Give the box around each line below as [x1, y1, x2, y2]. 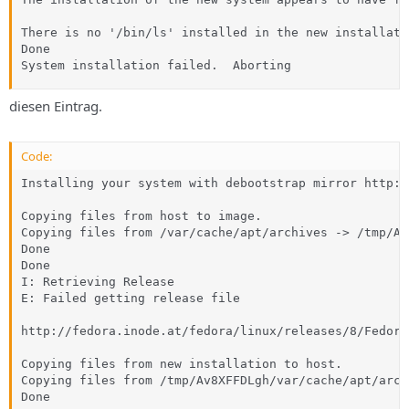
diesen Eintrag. [9, 96, 102, 115]
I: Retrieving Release [21, 275, 174, 288]
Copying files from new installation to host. [21, 357, 342, 371]
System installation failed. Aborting [21, 58, 291, 72]
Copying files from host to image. [21, 209, 262, 223]
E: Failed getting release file [21, 291, 247, 305]
